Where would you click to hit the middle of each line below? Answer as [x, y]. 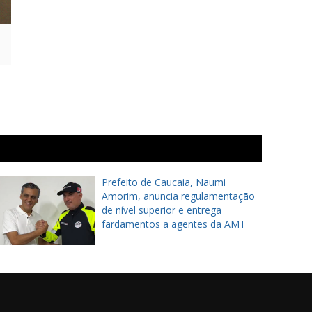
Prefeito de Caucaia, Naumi [164, 182]
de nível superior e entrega [162, 210]
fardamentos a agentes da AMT [174, 224]
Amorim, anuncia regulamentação [178, 196]
